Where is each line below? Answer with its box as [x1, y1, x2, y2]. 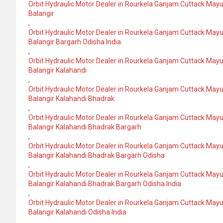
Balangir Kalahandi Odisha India [28, 208, 126, 217]
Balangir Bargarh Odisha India [28, 38, 121, 46]
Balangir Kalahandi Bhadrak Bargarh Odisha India [28, 180, 181, 188]
